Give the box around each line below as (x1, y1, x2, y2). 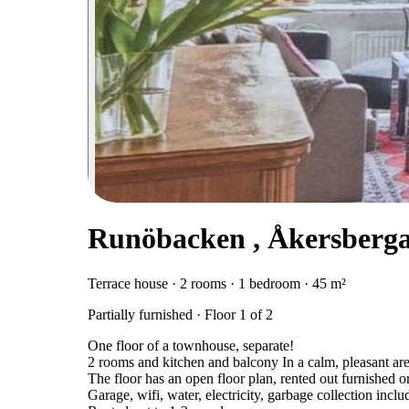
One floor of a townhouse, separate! (88, 337, 294, 353)
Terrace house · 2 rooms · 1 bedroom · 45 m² (88, 275, 346, 291)
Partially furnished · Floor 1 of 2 (88, 306, 273, 322)
